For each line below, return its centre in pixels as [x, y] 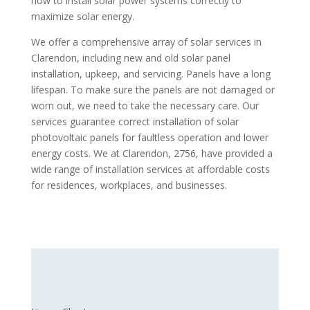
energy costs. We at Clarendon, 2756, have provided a [152, 153]
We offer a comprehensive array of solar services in [146, 42]
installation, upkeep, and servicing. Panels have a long [151, 73]
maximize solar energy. [82, 16]
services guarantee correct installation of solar [135, 121]
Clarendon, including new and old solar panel [130, 57]
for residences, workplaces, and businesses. [129, 185]
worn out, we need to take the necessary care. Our [145, 105]
